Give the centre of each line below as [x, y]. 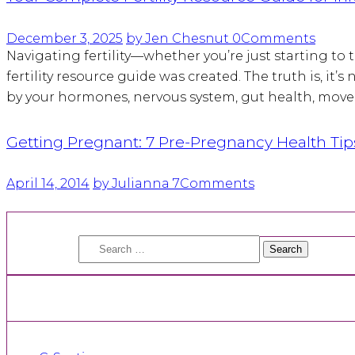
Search [100, 242]
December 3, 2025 [65, 38]
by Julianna [133, 184]
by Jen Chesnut [179, 38]
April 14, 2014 [48, 184]
